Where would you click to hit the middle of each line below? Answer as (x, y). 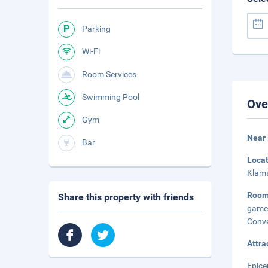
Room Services (109, 74)
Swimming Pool (111, 97)
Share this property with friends (126, 197)
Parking (96, 29)
